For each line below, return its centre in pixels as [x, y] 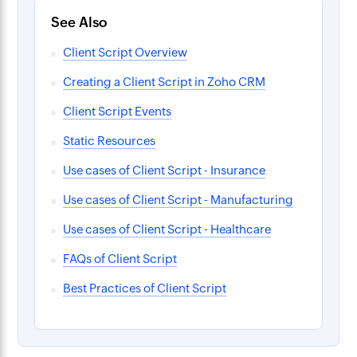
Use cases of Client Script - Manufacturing [178, 200]
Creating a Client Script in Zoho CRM [165, 82]
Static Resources [110, 141]
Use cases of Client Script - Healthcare [167, 229]
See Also [79, 23]
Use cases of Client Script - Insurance [165, 171]
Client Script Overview [126, 53]
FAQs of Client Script [120, 259]
